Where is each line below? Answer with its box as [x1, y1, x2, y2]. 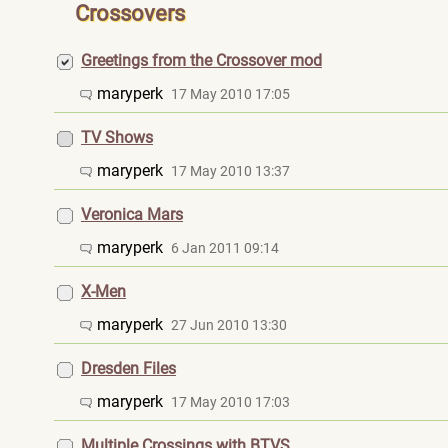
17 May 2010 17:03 [171, 394, 290, 410]
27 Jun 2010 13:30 [171, 317, 287, 333]
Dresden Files [81, 359, 176, 378]
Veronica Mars [81, 205, 183, 224]
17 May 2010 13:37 [171, 163, 290, 179]
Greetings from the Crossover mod [81, 51, 322, 70]
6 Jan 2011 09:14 [171, 240, 279, 256]
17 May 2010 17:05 [171, 86, 290, 102]
